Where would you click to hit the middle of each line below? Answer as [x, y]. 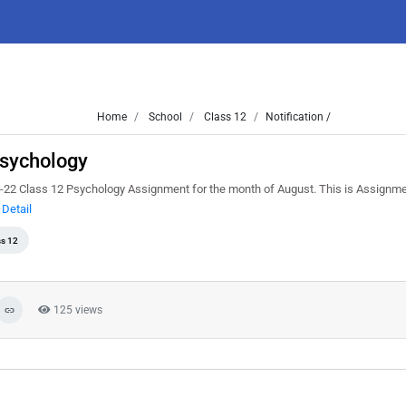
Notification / [298, 117]
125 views [77, 310]
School [164, 117]
